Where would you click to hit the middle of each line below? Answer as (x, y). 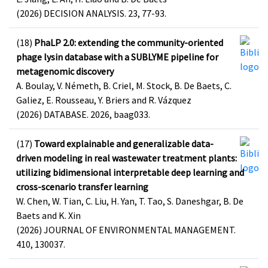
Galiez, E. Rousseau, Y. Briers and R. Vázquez (104, 100)
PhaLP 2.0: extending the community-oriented (129, 42)
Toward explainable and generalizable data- (124, 144)
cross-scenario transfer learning (82, 187)
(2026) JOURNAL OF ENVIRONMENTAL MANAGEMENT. (126, 230)
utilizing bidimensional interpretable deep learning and (130, 172)
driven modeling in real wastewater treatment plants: (127, 158)
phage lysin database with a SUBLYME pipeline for (117, 57)
